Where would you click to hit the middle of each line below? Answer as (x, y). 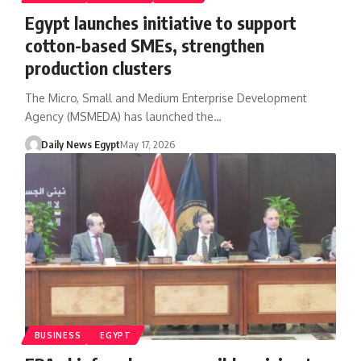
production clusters (98, 67)
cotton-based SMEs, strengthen (144, 45)
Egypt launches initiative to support (160, 22)
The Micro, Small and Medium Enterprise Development (166, 98)
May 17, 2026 (148, 144)
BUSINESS (58, 335)
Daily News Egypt (81, 144)
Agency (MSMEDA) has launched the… (123, 116)
